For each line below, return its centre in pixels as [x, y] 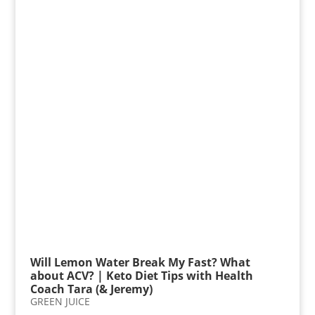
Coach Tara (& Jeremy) [91, 289]
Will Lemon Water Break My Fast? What [140, 263]
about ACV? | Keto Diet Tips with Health [141, 276]
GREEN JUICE [60, 302]
